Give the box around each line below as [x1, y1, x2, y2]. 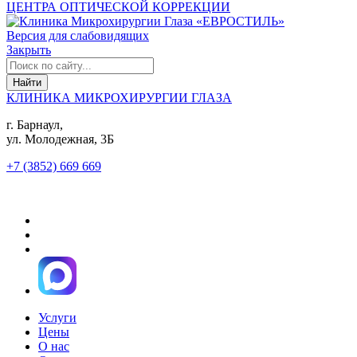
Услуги [38, 310, 76, 324]
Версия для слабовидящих [6, 28, 149, 42]
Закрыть [6, 42, 51, 57]
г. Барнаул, [6, 117, 63, 131]
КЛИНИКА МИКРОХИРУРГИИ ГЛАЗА [6, 90, 232, 104]
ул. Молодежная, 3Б [6, 131, 114, 146]
